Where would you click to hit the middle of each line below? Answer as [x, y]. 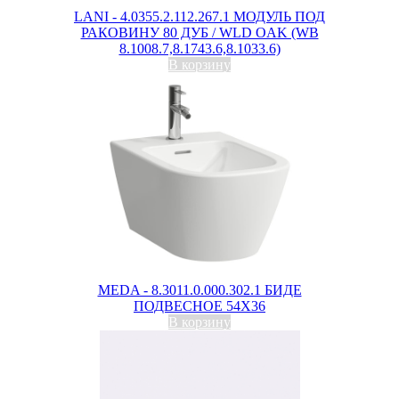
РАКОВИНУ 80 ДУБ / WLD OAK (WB [199, 33]
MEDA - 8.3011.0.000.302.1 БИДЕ [199, 290]
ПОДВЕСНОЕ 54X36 [199, 306]
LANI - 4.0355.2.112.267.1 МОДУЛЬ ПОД [199, 16]
